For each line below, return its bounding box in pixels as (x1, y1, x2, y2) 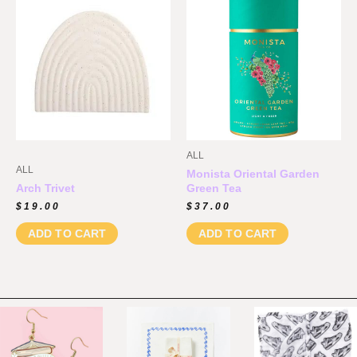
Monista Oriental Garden (186, 167, 320, 180)
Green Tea (186, 181, 241, 194)
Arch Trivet (16, 181, 75, 194)
